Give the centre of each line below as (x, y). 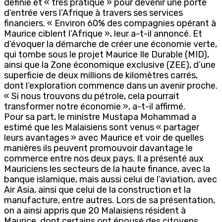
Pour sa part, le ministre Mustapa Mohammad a (100, 117)
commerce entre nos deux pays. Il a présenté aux (104, 158)
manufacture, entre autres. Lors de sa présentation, (110, 200)
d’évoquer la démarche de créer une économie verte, (111, 44)
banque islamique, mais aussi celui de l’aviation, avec (111, 179)
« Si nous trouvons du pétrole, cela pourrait (92, 96)
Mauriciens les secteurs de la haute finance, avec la (107, 169)
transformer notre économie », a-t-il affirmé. (95, 106)
